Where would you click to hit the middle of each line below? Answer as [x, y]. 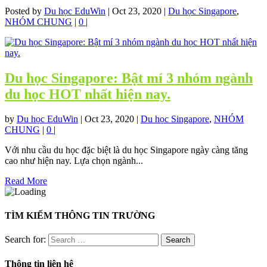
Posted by [24, 11]
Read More [26, 181]
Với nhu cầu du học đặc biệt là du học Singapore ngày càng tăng [126, 150]
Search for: [25, 239]
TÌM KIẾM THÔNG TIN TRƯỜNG [80, 215]
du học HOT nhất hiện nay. [88, 94]
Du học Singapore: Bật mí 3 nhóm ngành [129, 78]
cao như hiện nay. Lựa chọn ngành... [74, 161]
